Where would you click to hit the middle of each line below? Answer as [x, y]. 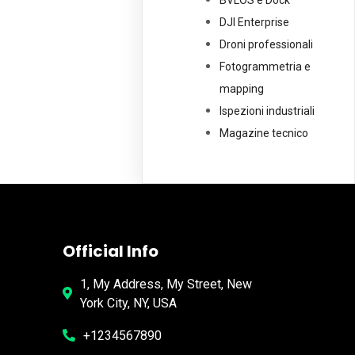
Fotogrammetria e [265, 67]
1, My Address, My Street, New [166, 284]
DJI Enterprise [255, 23]
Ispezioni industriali [267, 111]
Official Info [110, 252]
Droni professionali [267, 45]
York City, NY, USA [128, 303]
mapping [242, 89]
